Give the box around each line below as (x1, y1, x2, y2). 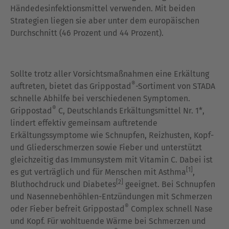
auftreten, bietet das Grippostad (10, 81, 131, 91)
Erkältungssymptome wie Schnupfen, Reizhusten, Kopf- (10, 130, 214, 140)
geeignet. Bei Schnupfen (123, 179, 215, 189)
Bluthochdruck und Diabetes (10, 179, 116, 189)
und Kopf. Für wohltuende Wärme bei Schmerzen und (10, 216, 206, 226)
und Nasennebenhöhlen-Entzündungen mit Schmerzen (10, 192, 212, 201)
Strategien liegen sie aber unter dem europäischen (10, 16, 199, 26)
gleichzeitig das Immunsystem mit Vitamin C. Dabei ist (10, 155, 213, 165)
